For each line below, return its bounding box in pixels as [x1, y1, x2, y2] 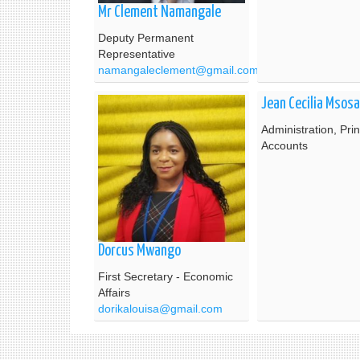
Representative [98, 47, 175, 60]
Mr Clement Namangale [98, 4, 221, 20]
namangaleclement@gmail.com [98, 63, 259, 76]
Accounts [261, 138, 308, 152]
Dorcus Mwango [98, 243, 181, 259]
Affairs [98, 285, 130, 299]
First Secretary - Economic [98, 269, 233, 283]
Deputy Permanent [98, 31, 194, 44]
